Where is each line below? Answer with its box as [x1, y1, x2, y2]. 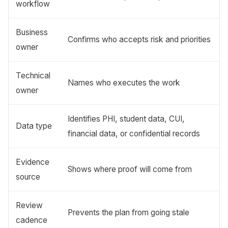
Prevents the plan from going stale [68, 207, 190, 217]
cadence [16, 215, 48, 225]
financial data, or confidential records [68, 128, 201, 138]
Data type [16, 121, 52, 131]
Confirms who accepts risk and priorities [68, 34, 211, 44]
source [16, 172, 41, 182]
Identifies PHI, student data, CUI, [68, 113, 185, 124]
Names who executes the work [68, 77, 181, 88]
